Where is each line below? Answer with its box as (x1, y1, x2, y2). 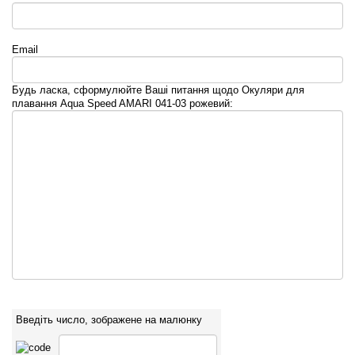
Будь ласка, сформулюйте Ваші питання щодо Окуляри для (12, 84, 304, 97)
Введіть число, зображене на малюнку (16, 314, 202, 326)
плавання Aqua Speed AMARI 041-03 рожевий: (12, 97, 233, 110)
